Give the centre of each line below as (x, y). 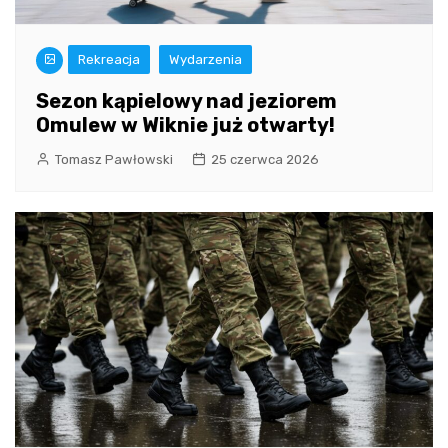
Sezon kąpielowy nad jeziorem (186, 101)
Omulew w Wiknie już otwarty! (185, 125)
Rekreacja (109, 60)
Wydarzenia (205, 60)
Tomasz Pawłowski (114, 160)
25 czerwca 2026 (265, 160)
